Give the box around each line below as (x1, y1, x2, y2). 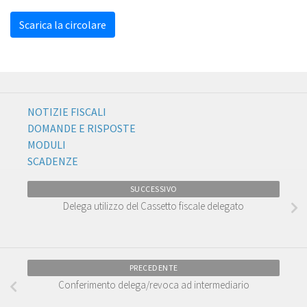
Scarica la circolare (19, 18, 106, 32)
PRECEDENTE (129, 262, 178, 273)
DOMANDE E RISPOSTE (27, 121, 136, 135)
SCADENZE (27, 154, 78, 168)
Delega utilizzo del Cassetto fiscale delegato (63, 199, 244, 212)
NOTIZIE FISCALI (27, 105, 106, 119)
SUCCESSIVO (130, 184, 177, 194)
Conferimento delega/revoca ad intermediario (58, 278, 249, 291)
